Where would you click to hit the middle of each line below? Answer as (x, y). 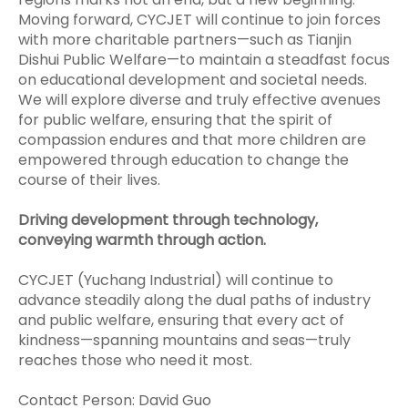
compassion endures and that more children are (192, 139)
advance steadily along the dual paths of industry (194, 300)
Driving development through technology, (168, 219)
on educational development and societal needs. (193, 79)
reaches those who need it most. (135, 360)
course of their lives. (89, 179)
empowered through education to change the (184, 159)
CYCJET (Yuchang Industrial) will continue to (176, 280)
